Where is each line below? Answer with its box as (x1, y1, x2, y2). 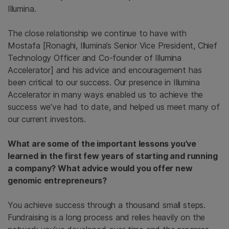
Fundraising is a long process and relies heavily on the (8, 212, 205, 223)
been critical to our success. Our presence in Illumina (8, 77, 200, 88)
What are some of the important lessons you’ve (8, 139, 197, 149)
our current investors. (8, 114, 86, 125)
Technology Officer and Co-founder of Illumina (8, 53, 182, 63)
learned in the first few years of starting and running (8, 151, 218, 162)
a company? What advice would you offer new (8, 163, 193, 174)
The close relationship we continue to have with (8, 28, 187, 39)
